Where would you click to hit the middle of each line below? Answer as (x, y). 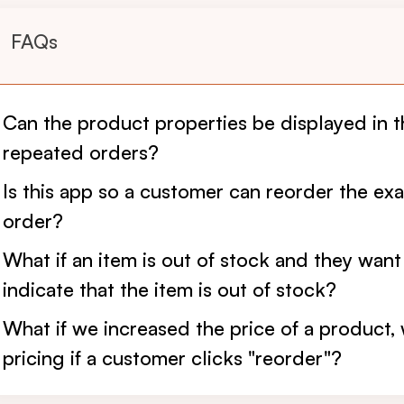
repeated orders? (81, 152)
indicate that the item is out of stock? (170, 289)
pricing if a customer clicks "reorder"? (172, 358)
